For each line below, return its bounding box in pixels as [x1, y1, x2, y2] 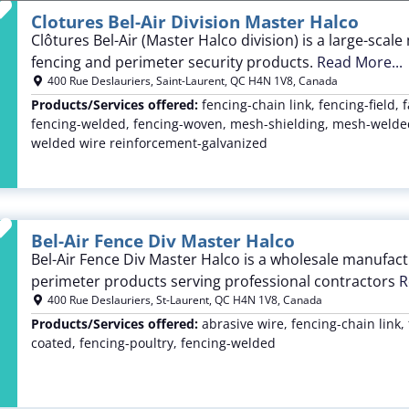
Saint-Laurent [155, 72, 225, 89]
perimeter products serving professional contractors [30, 271, 399, 292]
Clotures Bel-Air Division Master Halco [30, 9, 359, 34]
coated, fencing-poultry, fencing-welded [30, 334, 276, 352]
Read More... [316, 51, 403, 72]
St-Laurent [155, 292, 209, 309]
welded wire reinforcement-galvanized [30, 133, 267, 152]
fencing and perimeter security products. [30, 51, 317, 72]
